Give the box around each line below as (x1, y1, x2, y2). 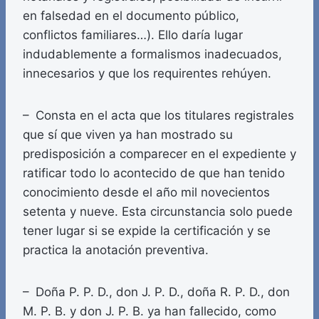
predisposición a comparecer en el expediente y (23, 147, 296, 162)
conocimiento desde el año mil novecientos (23, 185, 270, 200)
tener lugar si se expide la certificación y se (23, 224, 271, 239)
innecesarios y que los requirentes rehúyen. (23, 66, 271, 81)
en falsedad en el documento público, (23, 9, 239, 23)
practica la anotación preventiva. (23, 243, 209, 258)
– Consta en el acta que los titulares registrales (23, 108, 294, 123)
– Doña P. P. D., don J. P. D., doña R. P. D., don (23, 285, 290, 300)
